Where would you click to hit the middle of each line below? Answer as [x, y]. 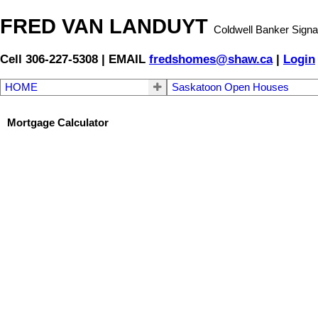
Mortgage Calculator [58, 122]
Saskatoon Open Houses [231, 88]
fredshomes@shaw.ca [211, 59]
